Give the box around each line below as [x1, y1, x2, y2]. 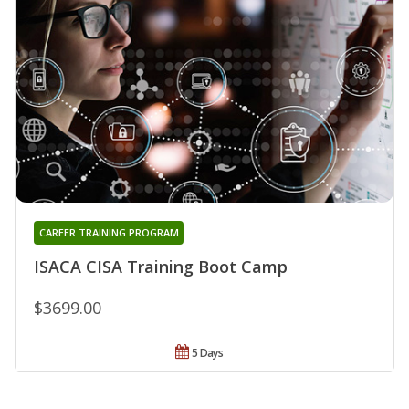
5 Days [192, 344, 224, 361]
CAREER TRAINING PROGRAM [38, 225, 179, 239]
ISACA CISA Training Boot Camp [34, 255, 288, 278]
